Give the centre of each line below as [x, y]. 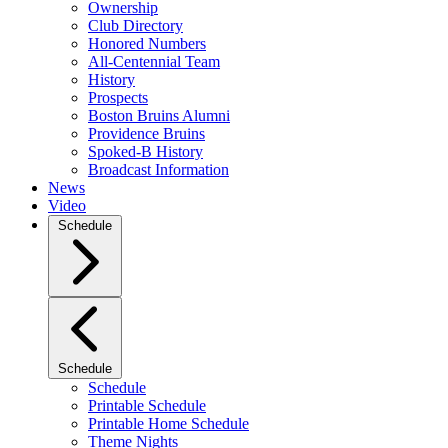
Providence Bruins [146, 133]
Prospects [118, 97]
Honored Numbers [147, 43]
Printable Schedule [147, 405]
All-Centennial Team [154, 61]
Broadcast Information [158, 169]
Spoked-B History [145, 151]
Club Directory [135, 25]
